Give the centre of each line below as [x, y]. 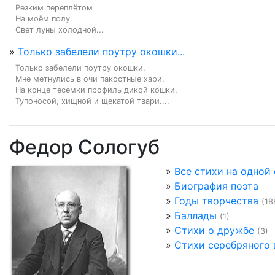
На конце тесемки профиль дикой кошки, [96, 90]
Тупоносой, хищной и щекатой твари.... [92, 101]
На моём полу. [44, 19]
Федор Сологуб [84, 147]
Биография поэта [216, 186]
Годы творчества [216, 201]
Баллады [196, 215]
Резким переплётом [54, 8]
